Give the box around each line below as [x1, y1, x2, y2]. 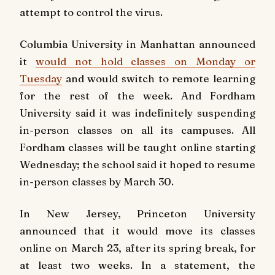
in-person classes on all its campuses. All [20, 123, 255, 137]
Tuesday [20, 72, 62, 85]
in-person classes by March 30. [20, 175, 174, 188]
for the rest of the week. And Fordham [20, 89, 255, 103]
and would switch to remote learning [62, 72, 255, 85]
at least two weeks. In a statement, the [20, 258, 255, 271]
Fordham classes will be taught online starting [20, 141, 255, 154]
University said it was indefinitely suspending [20, 106, 255, 120]
